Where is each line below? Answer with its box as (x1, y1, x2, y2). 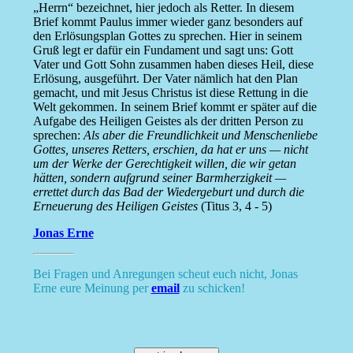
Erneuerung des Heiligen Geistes (32, 199, 198, 214)
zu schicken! (179, 281, 245, 295)
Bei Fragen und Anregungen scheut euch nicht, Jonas (32, 267, 298, 281)
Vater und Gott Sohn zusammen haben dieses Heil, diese (32, 58, 314, 72)
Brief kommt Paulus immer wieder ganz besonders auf (32, 15, 303, 29)
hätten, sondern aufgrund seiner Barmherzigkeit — (32, 171, 286, 185)
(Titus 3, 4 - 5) (197, 199, 272, 214)
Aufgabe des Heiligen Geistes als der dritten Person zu (32, 114, 303, 128)
